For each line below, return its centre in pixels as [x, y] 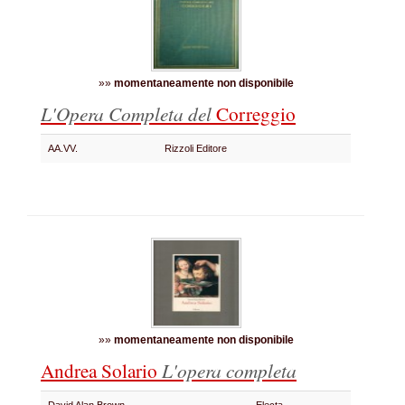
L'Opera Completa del [126, 113]
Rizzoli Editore [198, 148]
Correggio [254, 113]
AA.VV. [66, 148]
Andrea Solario [101, 370]
